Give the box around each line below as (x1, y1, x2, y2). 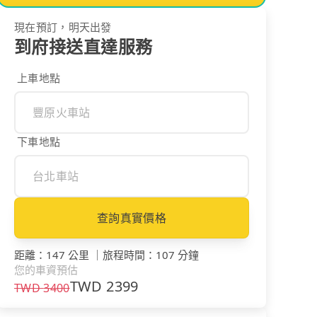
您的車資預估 (14, 262, 78, 277)
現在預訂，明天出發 (14, 19, 112, 34)
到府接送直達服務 (14, 34, 153, 58)
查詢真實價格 (97, 209, 166, 226)
